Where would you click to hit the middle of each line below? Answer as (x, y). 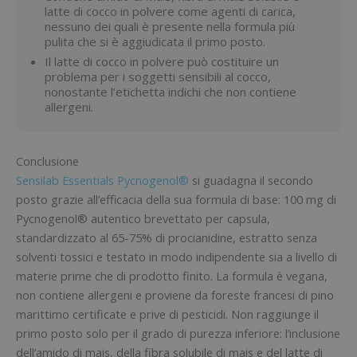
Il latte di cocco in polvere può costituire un (162, 61)
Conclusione (47, 161)
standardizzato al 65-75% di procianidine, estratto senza (167, 237)
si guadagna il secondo (251, 180)
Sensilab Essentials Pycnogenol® (102, 180)
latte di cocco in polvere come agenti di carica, (170, 11)
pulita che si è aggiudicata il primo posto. (155, 41)
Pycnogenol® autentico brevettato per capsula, (143, 218)
